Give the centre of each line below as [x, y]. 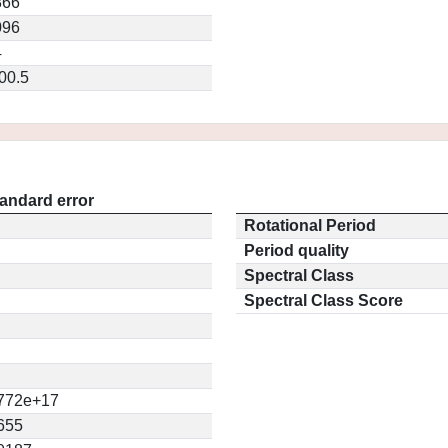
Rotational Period [310, 225]
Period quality [296, 250]
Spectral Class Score [323, 300]
